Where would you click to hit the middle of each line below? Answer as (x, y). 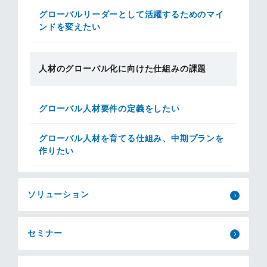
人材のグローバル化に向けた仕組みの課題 (123, 69)
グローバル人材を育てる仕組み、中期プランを (131, 138)
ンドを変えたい (70, 27)
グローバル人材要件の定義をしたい (109, 108)
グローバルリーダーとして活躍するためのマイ (131, 14)
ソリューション (58, 194)
